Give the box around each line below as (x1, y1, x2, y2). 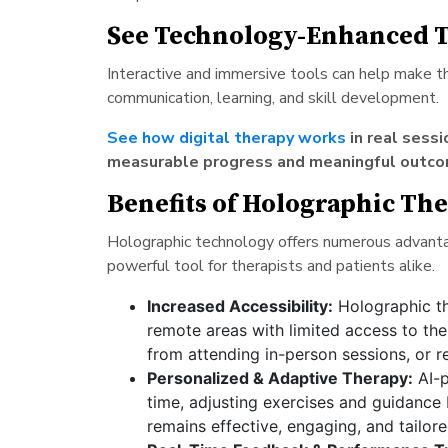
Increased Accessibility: (146, 295, 333, 316)
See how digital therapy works (106, 126, 346, 149)
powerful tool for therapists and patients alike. (106, 254, 435, 277)
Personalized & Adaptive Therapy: (146, 367, 413, 388)
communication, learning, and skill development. (106, 86, 439, 109)
